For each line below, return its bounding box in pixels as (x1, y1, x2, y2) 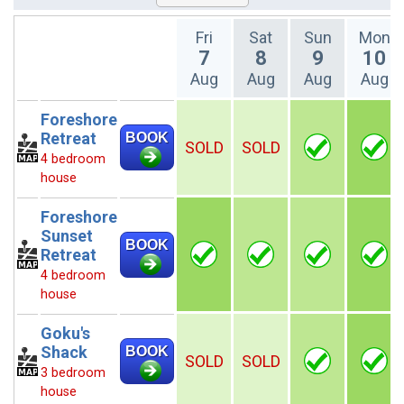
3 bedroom (41, 365, 106, 381)
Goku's (41, 324, 90, 343)
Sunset (41, 226, 93, 245)
